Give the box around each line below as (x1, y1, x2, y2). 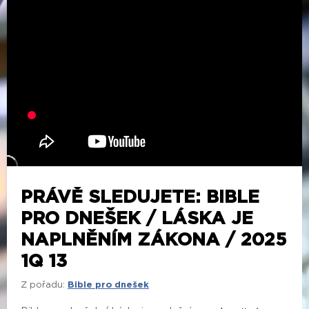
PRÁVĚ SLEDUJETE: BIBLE (21, 188, 259, 206)
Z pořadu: (21, 280, 65, 290)
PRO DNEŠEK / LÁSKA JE (21, 209, 253, 228)
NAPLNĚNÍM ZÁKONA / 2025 (21, 230, 287, 249)
